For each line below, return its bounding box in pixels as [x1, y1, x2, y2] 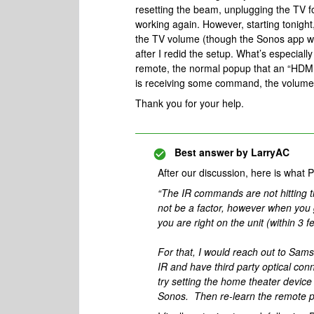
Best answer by [175, 145, 248, 159]
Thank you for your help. [135, 96, 244, 110]
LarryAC [248, 145, 289, 159]
